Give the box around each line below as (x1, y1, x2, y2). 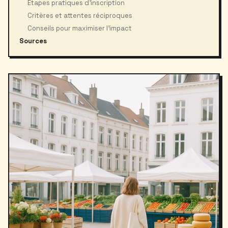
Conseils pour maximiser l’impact (27, 24, 132, 33)
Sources (19, 37, 47, 45)
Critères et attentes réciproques (27, 11, 132, 20)
